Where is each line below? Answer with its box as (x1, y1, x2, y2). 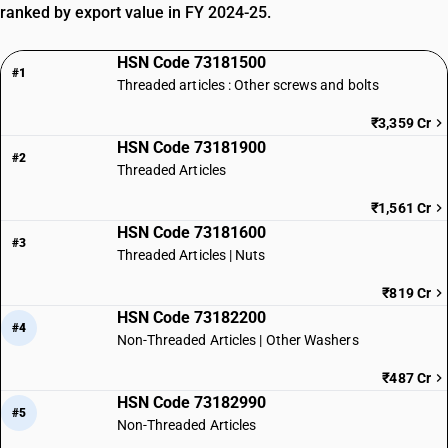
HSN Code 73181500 (116, 53, 266, 72)
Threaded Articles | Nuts (116, 247, 266, 263)
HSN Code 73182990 (116, 393, 266, 412)
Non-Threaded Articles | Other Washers (116, 332, 359, 348)
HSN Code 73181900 (116, 138, 266, 157)
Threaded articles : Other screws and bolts (116, 77, 380, 93)
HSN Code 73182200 (116, 308, 266, 327)
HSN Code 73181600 (116, 223, 266, 242)
